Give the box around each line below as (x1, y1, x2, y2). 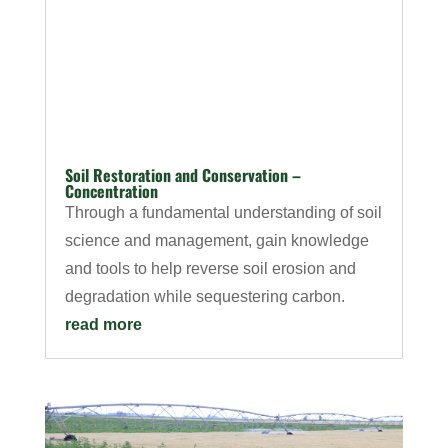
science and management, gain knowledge (64, 232, 369, 250)
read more (64, 316, 142, 334)
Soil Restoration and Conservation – (64, 163, 301, 188)
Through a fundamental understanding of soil (64, 204, 382, 222)
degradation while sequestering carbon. (64, 288, 345, 306)
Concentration (64, 179, 158, 204)
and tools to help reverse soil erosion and (64, 260, 356, 278)
